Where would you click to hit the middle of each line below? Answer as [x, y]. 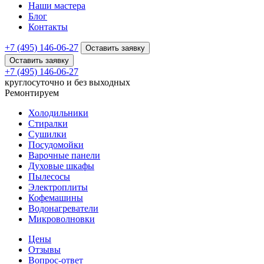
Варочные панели [64, 155]
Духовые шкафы [61, 166]
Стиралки [48, 123]
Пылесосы [49, 176]
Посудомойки [56, 145]
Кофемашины [56, 198]
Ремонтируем [32, 93]
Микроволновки [62, 219]
